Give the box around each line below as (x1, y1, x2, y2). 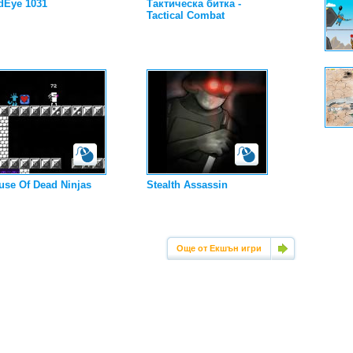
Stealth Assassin (146, 179, 228, 191)
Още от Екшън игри (176, 243, 262, 253)
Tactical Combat (146, 9, 225, 21)
